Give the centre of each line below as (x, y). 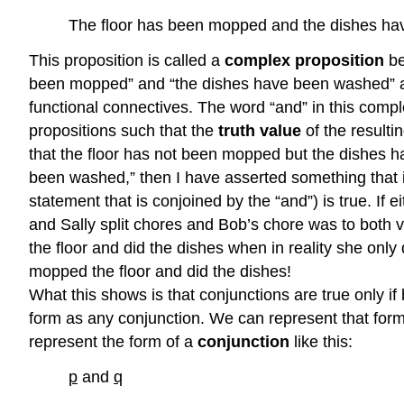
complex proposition (304, 60)
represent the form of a (113, 341)
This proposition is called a (127, 60)
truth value (260, 130)
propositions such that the (124, 130)
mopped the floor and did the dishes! (160, 271)
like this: (321, 341)
